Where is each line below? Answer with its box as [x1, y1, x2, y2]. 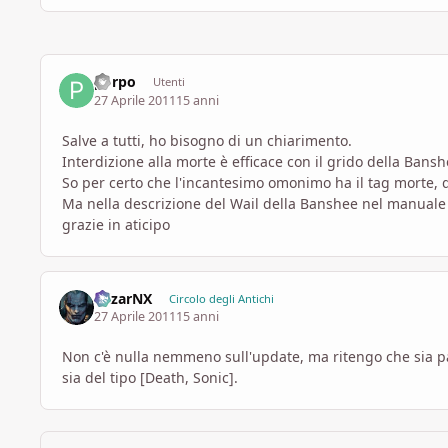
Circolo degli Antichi [168, 290, 274, 306]
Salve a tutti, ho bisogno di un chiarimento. [62, 130, 352, 150]
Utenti [152, 74, 185, 90]
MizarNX [94, 288, 153, 308]
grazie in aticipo [62, 214, 170, 234]
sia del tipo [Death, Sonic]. [62, 368, 238, 388]
